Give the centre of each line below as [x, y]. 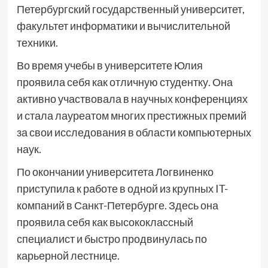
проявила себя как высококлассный [105, 222]
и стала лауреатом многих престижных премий [131, 115]
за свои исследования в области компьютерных [134, 132]
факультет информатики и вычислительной [123, 26]
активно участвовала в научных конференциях [132, 99]
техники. [37, 42]
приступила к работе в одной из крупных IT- [122, 188]
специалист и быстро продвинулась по [112, 239]
